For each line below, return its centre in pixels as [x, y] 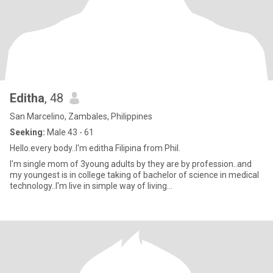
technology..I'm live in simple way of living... [91, 186]
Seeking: [27, 132]
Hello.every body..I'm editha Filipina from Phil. [95, 148]
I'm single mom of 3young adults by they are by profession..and [16, 164]
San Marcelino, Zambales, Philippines [81, 116]
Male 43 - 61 [69, 132]
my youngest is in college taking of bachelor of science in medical [134, 175]
